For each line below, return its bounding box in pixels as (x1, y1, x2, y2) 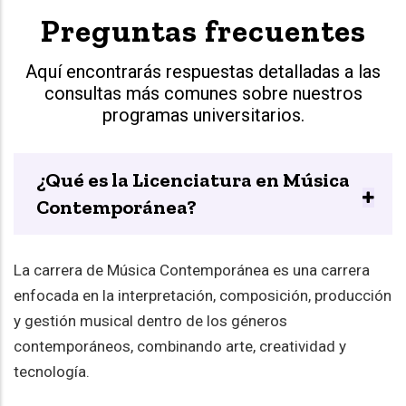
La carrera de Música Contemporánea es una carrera (14, 261, 370, 280)
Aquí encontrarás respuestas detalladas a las (25, 61, 381, 83)
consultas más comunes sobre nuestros (43, 82, 362, 105)
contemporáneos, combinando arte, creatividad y (14, 337, 346, 356)
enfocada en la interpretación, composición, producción (14, 286, 391, 305)
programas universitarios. (101, 104, 304, 127)
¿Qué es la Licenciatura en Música (36, 168, 350, 193)
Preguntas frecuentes (40, 12, 366, 51)
